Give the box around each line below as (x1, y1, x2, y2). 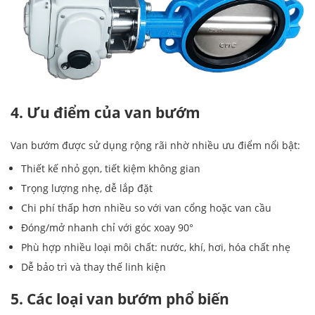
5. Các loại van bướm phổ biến (11, 289, 229, 309)
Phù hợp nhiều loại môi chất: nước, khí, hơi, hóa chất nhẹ (21, 240, 290, 255)
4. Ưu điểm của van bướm (11, 102, 200, 122)
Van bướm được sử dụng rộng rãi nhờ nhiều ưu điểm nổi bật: (11, 139, 300, 153)
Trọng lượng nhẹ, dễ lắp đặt (21, 181, 153, 195)
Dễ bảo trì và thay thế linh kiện (21, 260, 166, 274)
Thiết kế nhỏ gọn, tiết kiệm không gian (21, 162, 200, 176)
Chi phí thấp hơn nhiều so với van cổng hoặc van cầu (21, 201, 271, 215)
